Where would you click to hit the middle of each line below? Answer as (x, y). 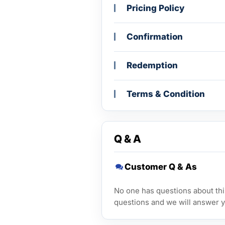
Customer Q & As (161, 166)
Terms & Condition (166, 94)
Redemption (152, 65)
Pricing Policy (155, 8)
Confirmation (155, 37)
